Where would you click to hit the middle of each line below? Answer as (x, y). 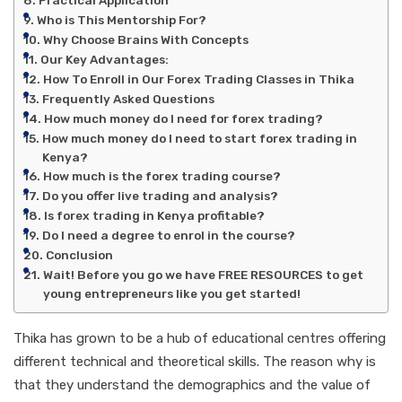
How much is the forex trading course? (162, 175)
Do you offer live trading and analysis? (160, 195)
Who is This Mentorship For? (121, 19)
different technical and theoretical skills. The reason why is (195, 361)
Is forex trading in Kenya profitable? (154, 215)
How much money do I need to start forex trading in (199, 138)
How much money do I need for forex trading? (183, 118)
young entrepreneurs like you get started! (171, 293)
